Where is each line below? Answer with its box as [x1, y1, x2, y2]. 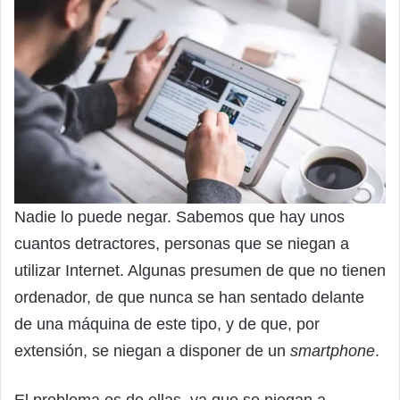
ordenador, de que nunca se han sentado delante [14, 287, 364, 306]
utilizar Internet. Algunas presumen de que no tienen [14, 261, 386, 279]
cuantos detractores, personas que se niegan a [14, 234, 349, 253]
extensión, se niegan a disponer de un [14, 341, 290, 360]
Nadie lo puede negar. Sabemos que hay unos [14, 207, 345, 226]
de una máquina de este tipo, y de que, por [14, 314, 320, 333]
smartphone [290, 341, 375, 360]
